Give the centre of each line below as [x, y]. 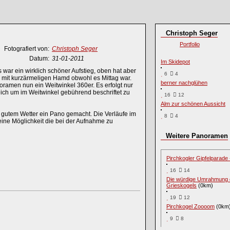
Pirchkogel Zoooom [190, 206]
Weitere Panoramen [197, 136]
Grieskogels [181, 185]
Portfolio [190, 44]
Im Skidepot [175, 62]
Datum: [39, 59]
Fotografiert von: [27, 49]
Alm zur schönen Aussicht [193, 104]
